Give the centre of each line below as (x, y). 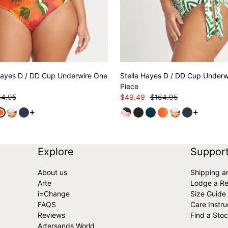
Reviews (51, 215)
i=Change (53, 194)
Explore (55, 152)
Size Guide (208, 194)
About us (52, 173)
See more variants (60, 115)
